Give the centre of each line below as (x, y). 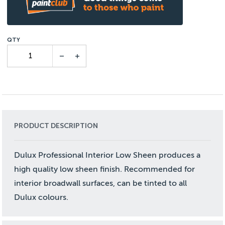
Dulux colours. (41, 197)
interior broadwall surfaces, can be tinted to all (101, 183)
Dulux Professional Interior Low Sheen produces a (107, 155)
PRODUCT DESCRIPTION (56, 126)
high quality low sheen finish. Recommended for (105, 169)
